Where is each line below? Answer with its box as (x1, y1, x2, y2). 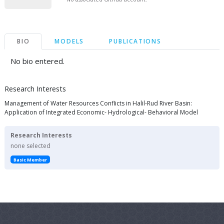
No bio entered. (10, 55, 64, 66)
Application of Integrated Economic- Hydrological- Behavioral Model (4, 107, 198, 116)
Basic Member (13, 156, 47, 163)
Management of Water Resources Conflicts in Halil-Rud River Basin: (4, 98, 192, 107)
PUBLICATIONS (109, 36, 161, 45)
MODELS (54, 36, 84, 45)
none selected (10, 141, 50, 150)
